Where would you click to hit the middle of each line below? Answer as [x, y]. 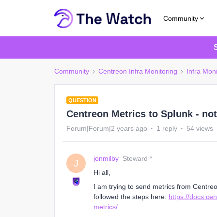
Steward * [137, 158]
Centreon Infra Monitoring [138, 71]
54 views [200, 128]
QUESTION [82, 100]
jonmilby [106, 158]
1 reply [167, 128]
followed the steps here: [131, 197]
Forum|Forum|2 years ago [107, 128]
